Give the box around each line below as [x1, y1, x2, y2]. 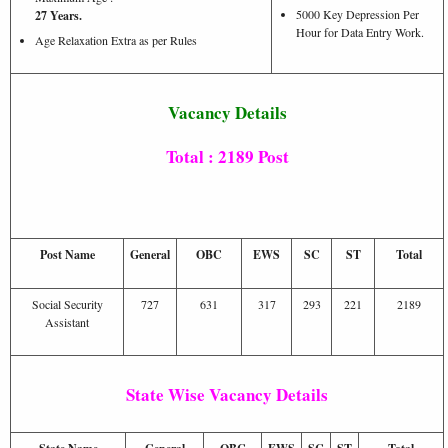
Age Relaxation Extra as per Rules [35, 31, 197, 48]
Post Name [39, 245, 95, 263]
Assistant [45, 313, 89, 330]
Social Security [31, 295, 103, 312]
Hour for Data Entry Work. [296, 23, 424, 40]
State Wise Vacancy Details [126, 381, 328, 407]
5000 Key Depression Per [296, 5, 419, 22]
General [130, 245, 170, 263]
